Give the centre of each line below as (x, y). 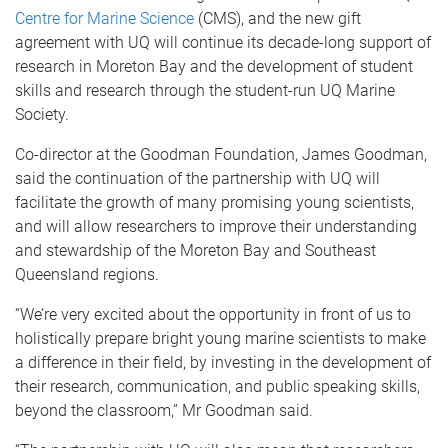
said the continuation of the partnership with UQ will (197, 178)
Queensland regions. (87, 274)
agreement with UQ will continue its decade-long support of (223, 42)
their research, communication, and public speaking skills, (217, 386)
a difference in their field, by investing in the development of (223, 362)
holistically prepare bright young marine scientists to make (220, 338)
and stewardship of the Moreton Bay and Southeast (195, 250)
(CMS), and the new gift (277, 18)
